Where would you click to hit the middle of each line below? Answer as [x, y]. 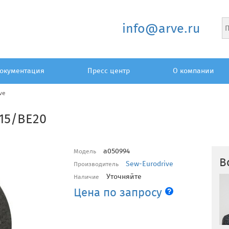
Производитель [96, 164]
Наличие [86, 177]
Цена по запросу [119, 192]
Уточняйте [124, 176]
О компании [193, 71]
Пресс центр [109, 71]
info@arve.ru [161, 29]
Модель [85, 151]
